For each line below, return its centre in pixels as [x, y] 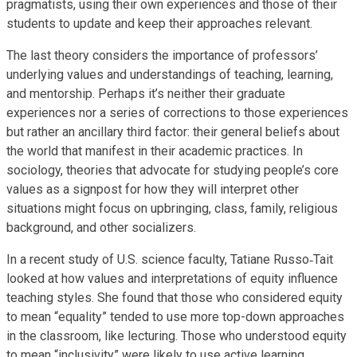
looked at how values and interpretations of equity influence [172, 278]
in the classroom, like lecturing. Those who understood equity [177, 335]
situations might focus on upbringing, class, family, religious [172, 208]
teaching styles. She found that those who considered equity [175, 297]
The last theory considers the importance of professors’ [162, 55]
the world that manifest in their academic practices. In [155, 151]
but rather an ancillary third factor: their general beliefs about [173, 131]
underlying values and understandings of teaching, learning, [170, 74]
